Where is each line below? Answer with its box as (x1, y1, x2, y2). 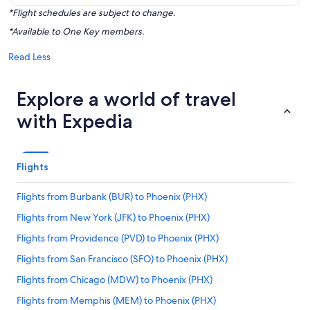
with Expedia (17, 109, 133, 133)
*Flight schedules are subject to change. (8, 7, 175, 19)
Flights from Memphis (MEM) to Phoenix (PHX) (17, 294, 216, 307)
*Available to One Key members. (8, 26, 144, 37)
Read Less (8, 51, 51, 63)
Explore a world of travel (17, 87, 236, 111)
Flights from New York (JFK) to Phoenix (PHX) (17, 211, 210, 224)
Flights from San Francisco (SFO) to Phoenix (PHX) (17, 253, 228, 265)
